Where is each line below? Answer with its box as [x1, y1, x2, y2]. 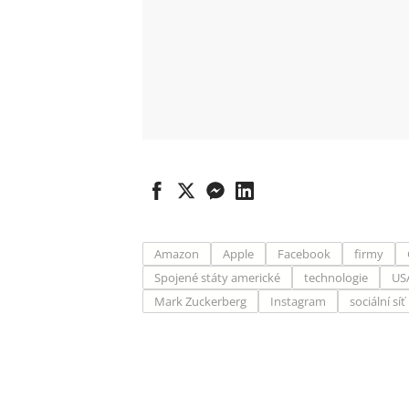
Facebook [278, 246, 330, 262]
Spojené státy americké [154, 269, 280, 286]
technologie [304, 269, 368, 286]
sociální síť [350, 293, 405, 309]
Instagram [270, 293, 326, 309]
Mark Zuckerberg [154, 293, 246, 309]
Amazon [154, 246, 199, 262]
